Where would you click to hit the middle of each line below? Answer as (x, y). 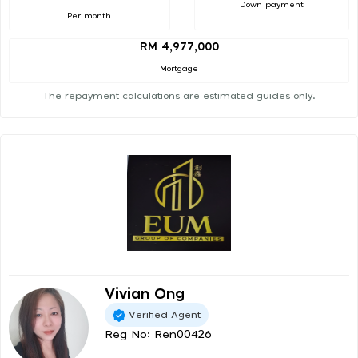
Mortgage (179, 69)
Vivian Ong (145, 295)
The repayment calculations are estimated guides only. (179, 96)
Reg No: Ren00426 (158, 335)
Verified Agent (165, 314)
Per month (89, 16)
